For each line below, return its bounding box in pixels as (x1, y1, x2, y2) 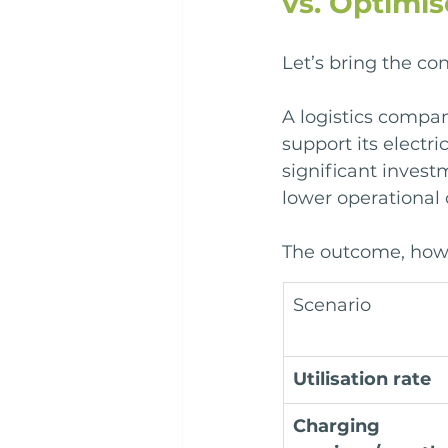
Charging (293, 415, 385, 438)
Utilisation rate (293, 368, 431, 391)
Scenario (293, 294, 371, 317)
